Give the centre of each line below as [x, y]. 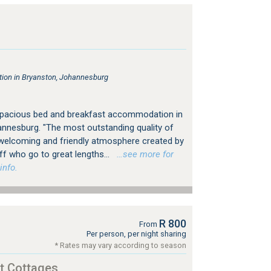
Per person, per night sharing [136, 234]
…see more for [142, 154]
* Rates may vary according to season [120, 245]
